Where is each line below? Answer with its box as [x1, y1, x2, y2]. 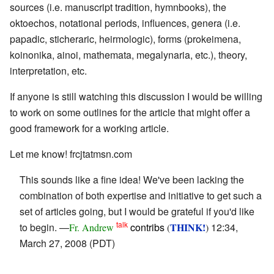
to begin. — [20, 220, 69, 234]
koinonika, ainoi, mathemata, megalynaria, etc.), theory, [10, 47, 247, 62]
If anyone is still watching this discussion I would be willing [10, 89, 262, 103]
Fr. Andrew [69, 220, 114, 234]
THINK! [170, 220, 206, 234]
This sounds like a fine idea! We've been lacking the [20, 172, 244, 187]
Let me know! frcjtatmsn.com [10, 146, 132, 161]
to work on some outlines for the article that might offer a [10, 105, 250, 119]
